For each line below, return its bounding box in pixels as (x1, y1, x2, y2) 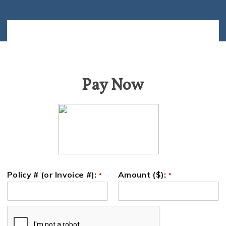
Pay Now (82, 75, 144, 97)
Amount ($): (118, 169, 168, 180)
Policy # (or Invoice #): (7, 169, 99, 180)
